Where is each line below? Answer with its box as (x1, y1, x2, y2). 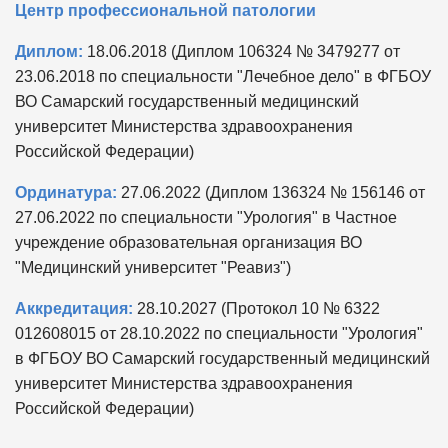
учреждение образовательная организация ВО (15, 233, 362, 251)
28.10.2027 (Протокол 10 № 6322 (133, 299, 380, 317)
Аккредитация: (15, 299, 133, 317)
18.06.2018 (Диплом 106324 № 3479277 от (83, 42, 400, 60)
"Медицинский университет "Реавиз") (15, 258, 291, 276)
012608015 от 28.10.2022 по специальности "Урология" (15, 324, 423, 342)
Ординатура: (15, 183, 117, 201)
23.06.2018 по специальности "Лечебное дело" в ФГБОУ (15, 67, 431, 85)
